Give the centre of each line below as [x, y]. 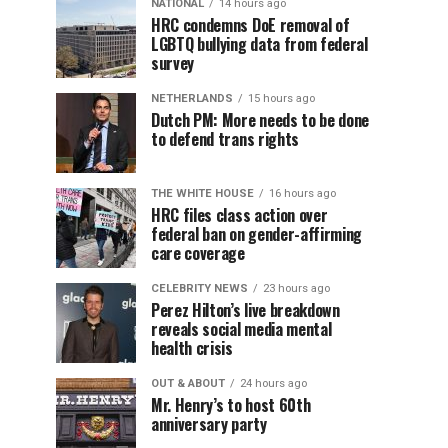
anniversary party [209, 424]
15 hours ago [281, 98]
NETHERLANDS [192, 98]
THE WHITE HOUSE [202, 193]
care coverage [198, 253]
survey [173, 63]
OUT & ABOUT [188, 383]
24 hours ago [273, 383]
